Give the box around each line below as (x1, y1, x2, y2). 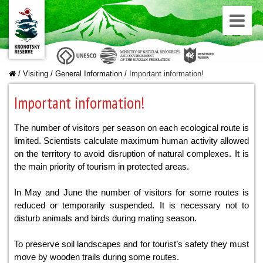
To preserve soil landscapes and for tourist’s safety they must (14, 239, 249, 249)
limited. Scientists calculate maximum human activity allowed (14, 136, 249, 146)
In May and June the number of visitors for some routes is (14, 187, 249, 197)
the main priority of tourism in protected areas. (14, 161, 191, 171)
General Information (55, 69, 122, 78)
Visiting (23, 69, 48, 78)
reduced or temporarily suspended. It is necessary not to (14, 200, 249, 210)
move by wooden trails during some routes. (14, 252, 181, 262)
